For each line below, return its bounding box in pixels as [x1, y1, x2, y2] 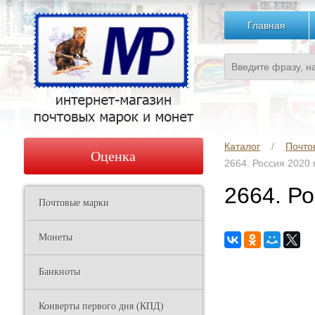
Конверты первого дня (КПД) [38, 301, 164, 311]
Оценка [91, 148, 136, 164]
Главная [247, 20, 285, 31]
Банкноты [38, 266, 80, 277]
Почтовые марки [38, 198, 109, 208]
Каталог [224, 141, 260, 152]
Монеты [38, 232, 72, 243]
